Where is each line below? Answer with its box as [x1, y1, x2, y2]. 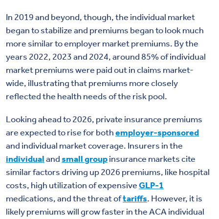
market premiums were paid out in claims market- [6, 64, 194, 75]
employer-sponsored [115, 127, 199, 138]
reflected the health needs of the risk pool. [6, 90, 169, 102]
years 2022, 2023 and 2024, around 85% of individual [6, 51, 206, 62]
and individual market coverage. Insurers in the [6, 140, 183, 151]
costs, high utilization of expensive [6, 179, 139, 191]
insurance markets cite [108, 153, 196, 164]
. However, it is [147, 193, 202, 204]
